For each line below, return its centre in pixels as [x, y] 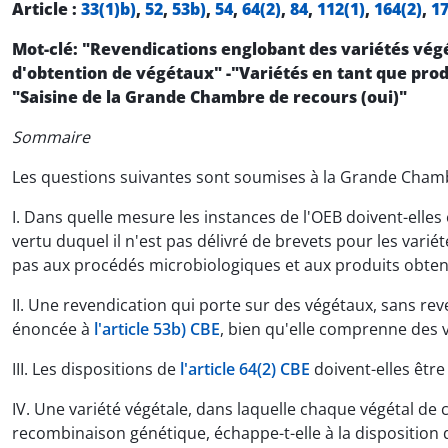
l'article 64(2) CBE [245, 369]
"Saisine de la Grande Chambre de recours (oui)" [209, 97]
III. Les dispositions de [96, 369]
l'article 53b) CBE [157, 329]
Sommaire [51, 137]
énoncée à [53, 329]
